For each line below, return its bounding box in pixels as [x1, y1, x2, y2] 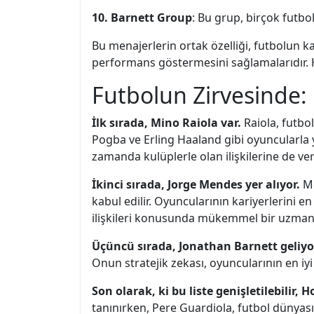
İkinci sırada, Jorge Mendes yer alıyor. [92, 177, 300, 192]
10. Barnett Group [92, 10, 192, 25]
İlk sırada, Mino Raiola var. [92, 115, 241, 130]
